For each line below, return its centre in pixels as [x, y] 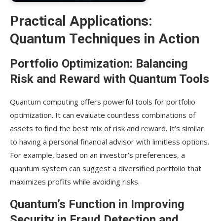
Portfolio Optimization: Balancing [99, 64]
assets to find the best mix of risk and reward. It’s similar [107, 129]
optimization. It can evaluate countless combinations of [103, 115]
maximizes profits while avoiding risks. [75, 182]
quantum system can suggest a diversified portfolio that [106, 168]
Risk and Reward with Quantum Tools [110, 79]
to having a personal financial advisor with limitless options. [110, 142]
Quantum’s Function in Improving [97, 204]
